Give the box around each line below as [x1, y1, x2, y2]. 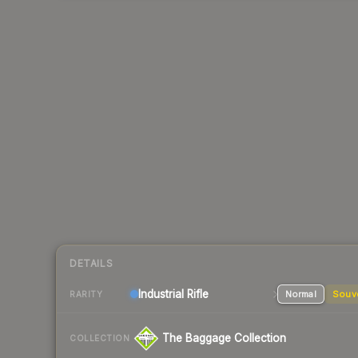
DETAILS [70, 257, 113, 270]
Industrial [138, 288, 184, 301]
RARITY [70, 288, 102, 299]
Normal [284, 288, 316, 300]
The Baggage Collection [162, 332, 286, 345]
